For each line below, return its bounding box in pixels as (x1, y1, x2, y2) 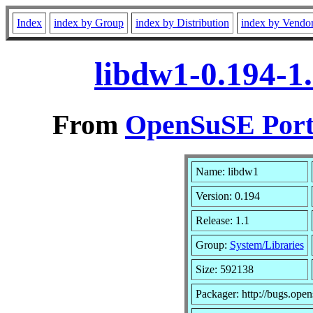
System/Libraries (229, 238, 304, 251)
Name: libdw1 (195, 165, 259, 177)
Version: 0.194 (195, 189, 260, 202)
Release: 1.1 (195, 214, 249, 226)
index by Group (54, 17, 124, 29)
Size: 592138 (195, 263, 254, 275)
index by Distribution (136, 17, 229, 29)
